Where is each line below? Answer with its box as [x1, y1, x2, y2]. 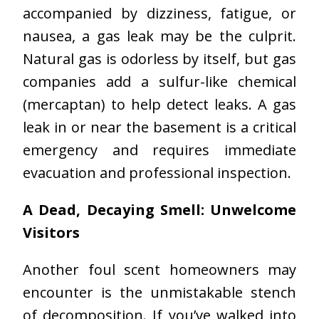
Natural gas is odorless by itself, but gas [23, 49, 296, 69]
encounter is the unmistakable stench [23, 283, 296, 303]
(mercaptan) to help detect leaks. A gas [23, 95, 296, 115]
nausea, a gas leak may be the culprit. [23, 26, 296, 46]
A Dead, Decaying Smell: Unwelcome [23, 200, 296, 220]
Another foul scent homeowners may [23, 260, 296, 280]
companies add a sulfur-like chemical [23, 72, 296, 92]
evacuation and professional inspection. [23, 163, 291, 183]
